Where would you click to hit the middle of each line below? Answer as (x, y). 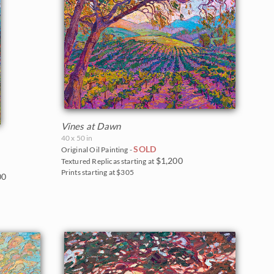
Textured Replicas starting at (108, 161)
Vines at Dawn (91, 126)
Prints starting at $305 (98, 172)
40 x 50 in (77, 138)
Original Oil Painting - (97, 149)
